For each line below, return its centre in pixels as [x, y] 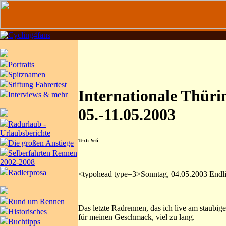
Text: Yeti [88, 140]
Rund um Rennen [36, 202]
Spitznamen [27, 74]
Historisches [27, 212]
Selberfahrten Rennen [43, 153]
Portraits [21, 64]
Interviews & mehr [38, 95]
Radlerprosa [27, 172]
